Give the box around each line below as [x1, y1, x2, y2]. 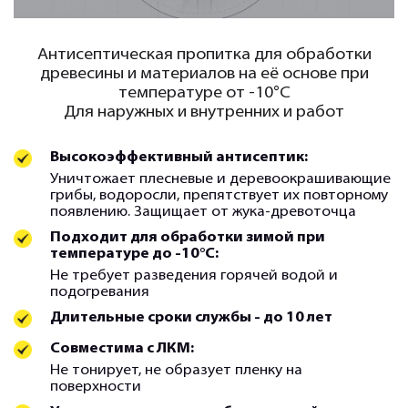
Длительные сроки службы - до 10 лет [50, 311, 332, 325]
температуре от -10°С [117, 85, 291, 102]
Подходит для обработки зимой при [50, 230, 325, 245]
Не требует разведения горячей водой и [50, 269, 338, 283]
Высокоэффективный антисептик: [50, 150, 308, 165]
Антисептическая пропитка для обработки [36, 46, 372, 64]
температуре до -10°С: [50, 247, 219, 261]
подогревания [50, 285, 149, 300]
